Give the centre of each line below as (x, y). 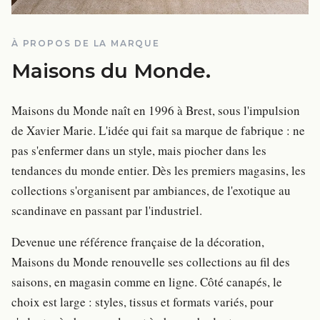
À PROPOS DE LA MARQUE (86, 43)
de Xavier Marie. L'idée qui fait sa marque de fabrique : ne (158, 130)
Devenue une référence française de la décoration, (138, 242)
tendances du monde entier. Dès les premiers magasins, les (159, 170)
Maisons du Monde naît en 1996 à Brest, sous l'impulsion (156, 110)
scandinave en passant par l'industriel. (107, 210)
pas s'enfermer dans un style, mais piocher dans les (139, 150)
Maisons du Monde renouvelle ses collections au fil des (151, 262)
